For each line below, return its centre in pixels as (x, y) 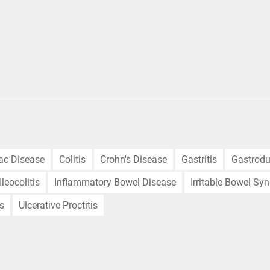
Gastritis (199, 159)
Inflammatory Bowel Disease (115, 182)
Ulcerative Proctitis (58, 205)
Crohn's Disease (133, 159)
